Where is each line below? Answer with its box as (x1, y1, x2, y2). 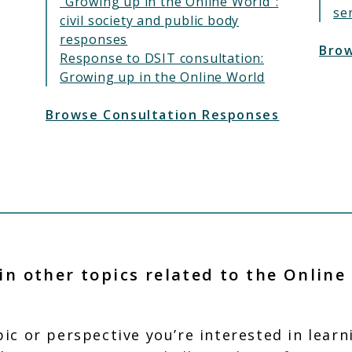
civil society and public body (60, 12, 240, 29)
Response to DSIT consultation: (60, 49, 265, 67)
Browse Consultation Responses (46, 106, 280, 123)
